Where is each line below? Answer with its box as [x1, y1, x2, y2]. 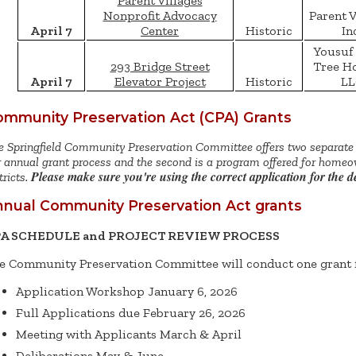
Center [141, 23, 179, 39]
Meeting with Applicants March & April [16, 327, 242, 342]
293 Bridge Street [110, 59, 210, 75]
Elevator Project [114, 74, 206, 90]
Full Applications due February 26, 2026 [16, 305, 246, 321]
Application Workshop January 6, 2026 [16, 284, 238, 300]
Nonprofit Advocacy [103, 8, 217, 24]
